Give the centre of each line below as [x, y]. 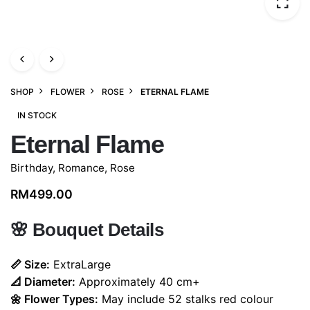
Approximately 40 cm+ [138, 282]
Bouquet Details [98, 230]
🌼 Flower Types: [54, 299]
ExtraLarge [80, 265]
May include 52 [140, 299]
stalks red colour [228, 299]
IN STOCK [37, 115]
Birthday [31, 168]
